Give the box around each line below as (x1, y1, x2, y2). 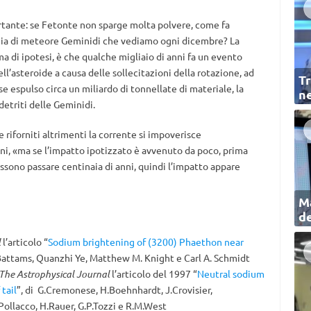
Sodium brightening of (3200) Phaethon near (47, 235, 244, 248)
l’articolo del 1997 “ (109, 267, 197, 280)
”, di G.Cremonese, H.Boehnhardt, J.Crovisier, (16, 283, 212, 296)
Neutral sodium (196, 267, 264, 280)
